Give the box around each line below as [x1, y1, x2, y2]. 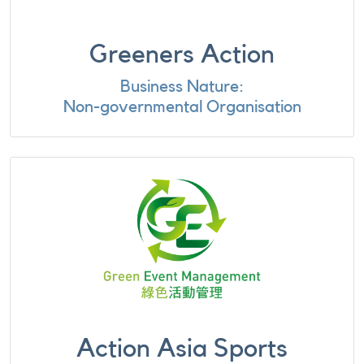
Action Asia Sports [76, 336, 288, 362]
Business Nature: [120, 78, 244, 95]
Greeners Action [89, 41, 275, 67]
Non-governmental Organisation [63, 98, 301, 115]
